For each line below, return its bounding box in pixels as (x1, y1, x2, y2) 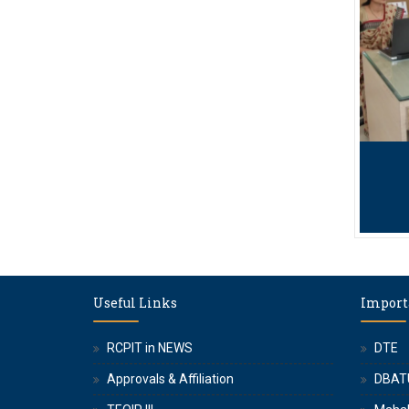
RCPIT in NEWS (107, 341, 193, 355)
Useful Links (93, 294, 177, 311)
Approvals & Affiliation (107, 372, 234, 386)
